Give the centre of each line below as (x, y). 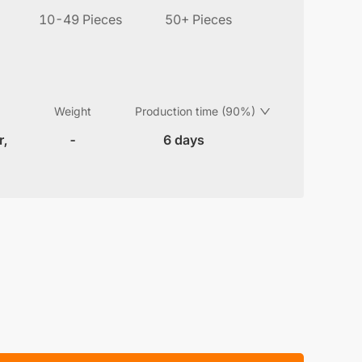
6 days (183, 140)
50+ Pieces (198, 19)
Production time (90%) (195, 111)
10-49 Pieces (80, 19)
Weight (73, 111)
